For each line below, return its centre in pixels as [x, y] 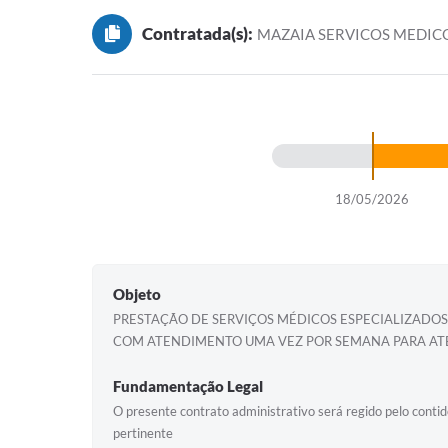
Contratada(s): [197, 33]
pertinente [143, 433]
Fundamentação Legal [188, 386]
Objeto [137, 294]
